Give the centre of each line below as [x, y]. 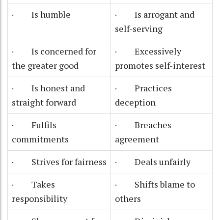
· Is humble [41, 14]
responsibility [40, 198]
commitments [40, 139]
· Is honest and [48, 88]
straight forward [44, 102]
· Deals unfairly [153, 161]
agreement [137, 139]
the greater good [45, 65]
